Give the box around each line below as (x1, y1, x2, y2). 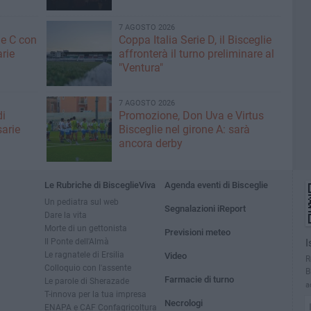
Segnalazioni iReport (165, 203, 246, 214)
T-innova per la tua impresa (44, 289, 146, 299)
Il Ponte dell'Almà (44, 236, 109, 246)
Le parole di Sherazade (44, 276, 129, 286)
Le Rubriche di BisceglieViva (44, 180, 155, 190)
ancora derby (118, 137, 183, 150)
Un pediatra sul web (44, 196, 119, 207)
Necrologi (165, 298, 203, 308)
